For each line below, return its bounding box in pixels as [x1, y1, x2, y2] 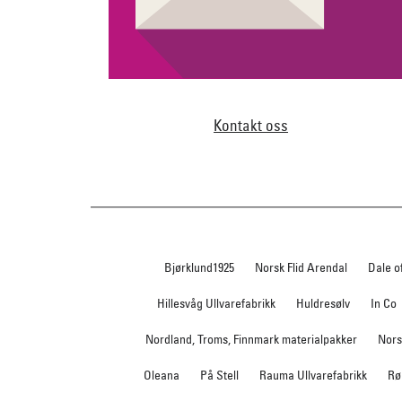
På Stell [200, 367, 240, 384]
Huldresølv [296, 295, 351, 312]
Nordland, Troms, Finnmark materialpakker [144, 331, 357, 348]
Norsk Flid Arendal [255, 259, 348, 276]
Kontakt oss [214, 116, 289, 135]
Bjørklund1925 [164, 259, 235, 276]
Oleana [144, 367, 180, 384]
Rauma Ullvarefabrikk [259, 367, 368, 384]
